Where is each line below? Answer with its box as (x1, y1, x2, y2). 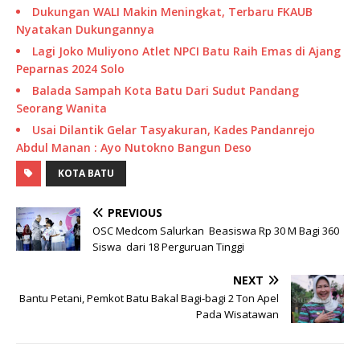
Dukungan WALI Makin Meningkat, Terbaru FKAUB (32, 4, 313, 20)
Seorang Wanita (16, 100, 107, 117)
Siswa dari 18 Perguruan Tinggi (92, 239, 244, 255)
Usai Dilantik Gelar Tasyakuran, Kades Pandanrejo (32, 122, 315, 138)
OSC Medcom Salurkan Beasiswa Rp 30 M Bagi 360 (92, 223, 339, 239)
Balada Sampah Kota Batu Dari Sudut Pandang (32, 83, 299, 99)
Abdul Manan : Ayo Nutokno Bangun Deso (16, 140, 252, 156)
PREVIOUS (108, 205, 162, 221)
